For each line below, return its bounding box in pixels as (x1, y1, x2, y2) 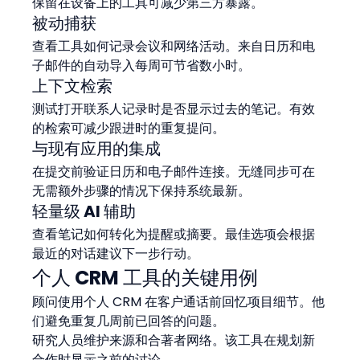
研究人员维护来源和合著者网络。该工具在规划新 (32, 330, 316, 350)
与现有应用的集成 (32, 137, 162, 160)
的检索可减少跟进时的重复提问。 (32, 118, 226, 137)
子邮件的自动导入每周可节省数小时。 (32, 55, 252, 75)
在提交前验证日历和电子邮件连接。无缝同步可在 (32, 162, 316, 181)
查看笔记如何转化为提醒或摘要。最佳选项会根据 (32, 224, 316, 243)
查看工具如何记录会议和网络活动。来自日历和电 (32, 36, 316, 55)
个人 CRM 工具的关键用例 (32, 264, 259, 291)
